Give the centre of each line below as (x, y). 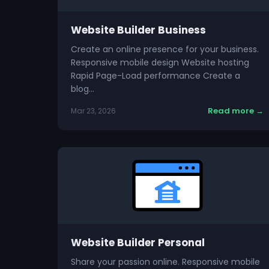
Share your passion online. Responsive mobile (165, 262)
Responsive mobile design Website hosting (160, 62)
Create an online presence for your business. (165, 49)
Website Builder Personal (138, 243)
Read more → (236, 111)
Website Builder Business (138, 30)
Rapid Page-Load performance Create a (156, 76)
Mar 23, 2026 (93, 111)
